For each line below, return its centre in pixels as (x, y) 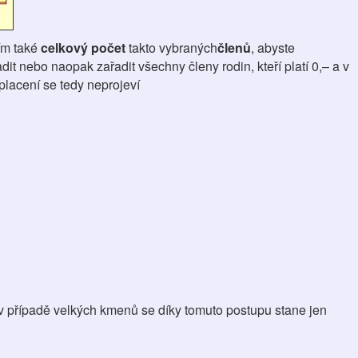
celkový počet (84, 48)
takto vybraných (173, 48)
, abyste (272, 48)
